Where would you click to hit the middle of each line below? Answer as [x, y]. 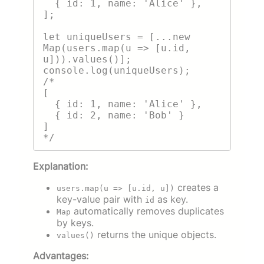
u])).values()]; [87, 59]
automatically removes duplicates [147, 211]
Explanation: [60, 166]
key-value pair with [101, 199]
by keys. [75, 223]
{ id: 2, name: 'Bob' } [49, 115]
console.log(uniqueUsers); [117, 70]
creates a [197, 188]
